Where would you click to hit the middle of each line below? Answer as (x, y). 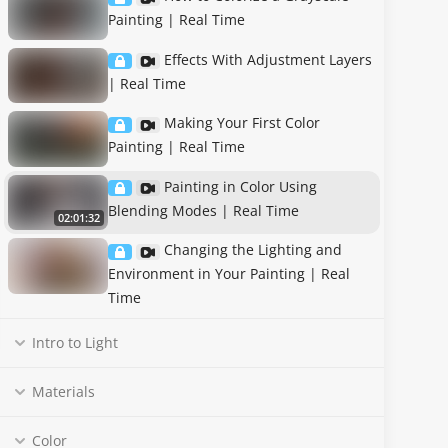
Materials (63, 392)
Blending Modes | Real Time (203, 210)
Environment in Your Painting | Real (229, 274)
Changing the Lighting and (253, 250)
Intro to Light (75, 343)
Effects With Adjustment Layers (268, 59)
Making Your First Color (242, 123)
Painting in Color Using (240, 186)
